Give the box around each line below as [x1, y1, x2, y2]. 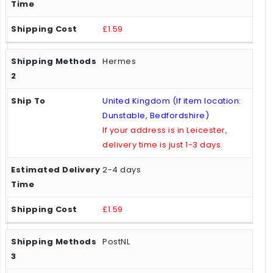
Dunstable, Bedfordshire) [102, 110, 209, 122]
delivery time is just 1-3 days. [102, 139, 223, 151]
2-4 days [102, 164, 141, 176]
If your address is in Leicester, [102, 124, 227, 136]
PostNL [102, 236, 130, 248]
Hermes [102, 55, 136, 68]
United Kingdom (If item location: [102, 95, 241, 107]
